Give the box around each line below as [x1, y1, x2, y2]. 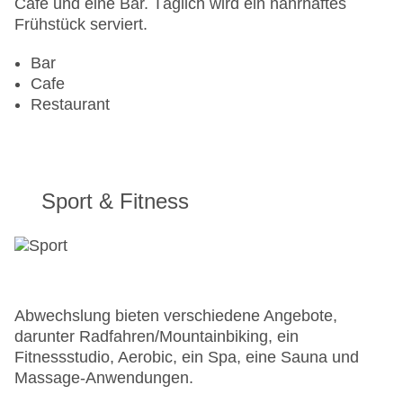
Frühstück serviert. [14, 15, 148, 34]
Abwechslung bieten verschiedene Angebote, [14, 307, 337, 326]
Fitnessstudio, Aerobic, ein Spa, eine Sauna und [14, 348, 359, 367]
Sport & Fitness [41, 189, 189, 214]
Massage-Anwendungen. [14, 369, 193, 388]
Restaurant [31, 95, 110, 114]
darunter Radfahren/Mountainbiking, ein [14, 327, 299, 346]
